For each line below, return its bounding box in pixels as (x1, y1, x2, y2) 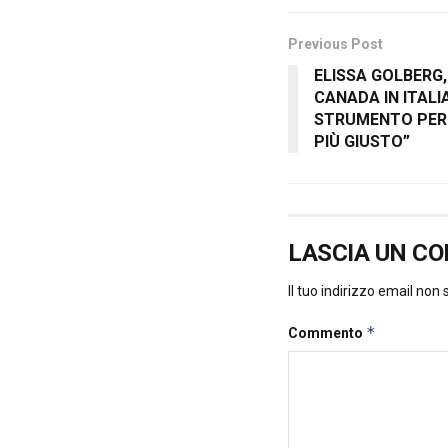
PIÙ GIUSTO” (314, 132, 410, 152)
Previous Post (288, 36, 383, 53)
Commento (288, 325, 366, 342)
